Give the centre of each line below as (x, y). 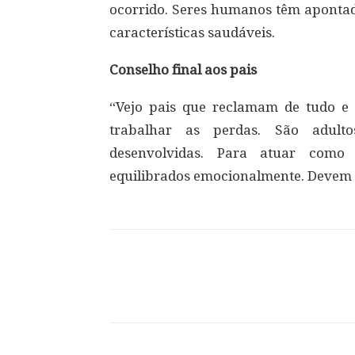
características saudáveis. (192, 32)
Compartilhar (180, 290)
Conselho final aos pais (183, 70)
